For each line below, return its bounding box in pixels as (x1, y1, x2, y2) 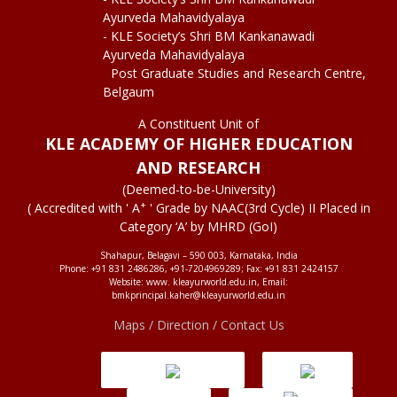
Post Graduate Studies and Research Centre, (111, 64, 366, 82)
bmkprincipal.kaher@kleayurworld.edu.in (112, 288, 285, 301)
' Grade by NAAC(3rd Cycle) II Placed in (145, 198, 370, 216)
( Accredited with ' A (27, 198, 140, 216)
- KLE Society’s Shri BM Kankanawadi (103, 27, 315, 44)
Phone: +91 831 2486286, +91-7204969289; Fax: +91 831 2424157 (58, 261, 339, 275)
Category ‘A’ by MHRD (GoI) (120, 217, 277, 235)
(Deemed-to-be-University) (121, 180, 276, 198)
